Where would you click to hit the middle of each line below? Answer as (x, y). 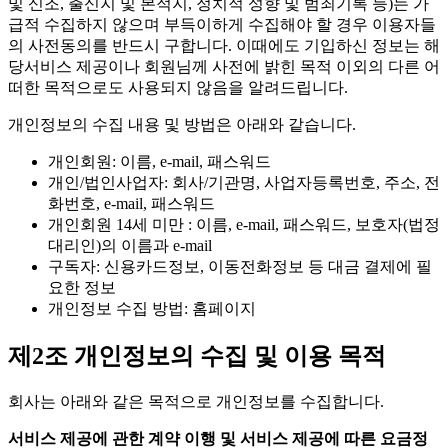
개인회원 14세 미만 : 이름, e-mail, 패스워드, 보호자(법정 (244, 224)
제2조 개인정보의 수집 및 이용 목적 (197, 355)
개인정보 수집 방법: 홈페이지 (152, 308)
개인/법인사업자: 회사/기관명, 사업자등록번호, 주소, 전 (244, 182)
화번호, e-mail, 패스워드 (131, 203)
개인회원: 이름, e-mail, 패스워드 (159, 161)
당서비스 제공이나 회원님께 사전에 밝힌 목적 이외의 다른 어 (224, 66)
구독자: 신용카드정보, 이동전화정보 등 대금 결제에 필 (240, 266)
